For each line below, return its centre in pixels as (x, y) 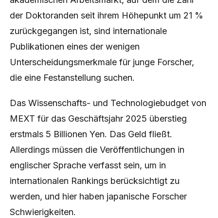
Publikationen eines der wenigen (75, 46)
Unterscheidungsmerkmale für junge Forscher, (102, 62)
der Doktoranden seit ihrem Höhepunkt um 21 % (107, 15)
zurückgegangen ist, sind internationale (88, 31)
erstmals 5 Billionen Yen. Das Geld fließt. (91, 134)
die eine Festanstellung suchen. (72, 78)
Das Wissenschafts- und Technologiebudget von (108, 103)
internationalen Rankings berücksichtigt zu (95, 181)
